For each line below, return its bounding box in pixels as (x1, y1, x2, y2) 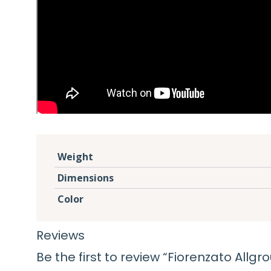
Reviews (36, 226, 85, 244)
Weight (57, 149, 93, 163)
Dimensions (57, 171, 114, 184)
